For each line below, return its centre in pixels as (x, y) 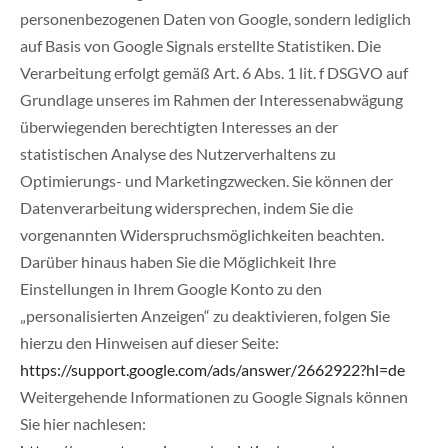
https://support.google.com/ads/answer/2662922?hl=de (212, 370)
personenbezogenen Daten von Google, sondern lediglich (215, 19)
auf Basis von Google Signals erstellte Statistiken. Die (200, 46)
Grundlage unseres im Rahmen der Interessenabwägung (211, 100)
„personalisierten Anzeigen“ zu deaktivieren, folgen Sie (205, 316)
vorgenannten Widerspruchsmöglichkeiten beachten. (202, 235)
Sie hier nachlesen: (83, 424)
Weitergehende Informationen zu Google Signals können (214, 397)
